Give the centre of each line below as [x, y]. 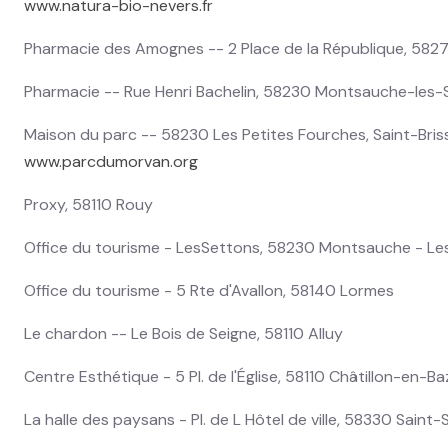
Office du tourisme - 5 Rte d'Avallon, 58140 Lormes [209, 290]
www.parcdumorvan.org [111, 161]
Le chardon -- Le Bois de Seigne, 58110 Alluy [183, 333]
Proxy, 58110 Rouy [88, 204]
